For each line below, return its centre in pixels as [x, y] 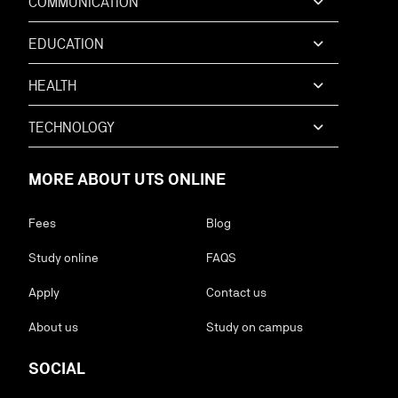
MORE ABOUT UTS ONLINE [127, 179]
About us [53, 327]
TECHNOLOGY [72, 127]
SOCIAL [57, 368]
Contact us [236, 292]
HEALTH [52, 86]
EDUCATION [66, 44]
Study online [64, 258]
